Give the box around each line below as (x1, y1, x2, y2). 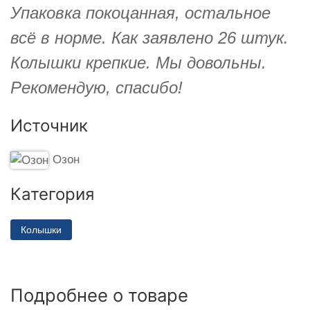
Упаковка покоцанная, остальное (10, 3, 271, 22)
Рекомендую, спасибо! (10, 77, 183, 97)
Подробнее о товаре (10, 284, 188, 306)
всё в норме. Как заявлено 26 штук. (10, 28, 289, 47)
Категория (10, 183, 94, 204)
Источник (10, 115, 88, 136)
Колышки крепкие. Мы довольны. (10, 53, 266, 72)
